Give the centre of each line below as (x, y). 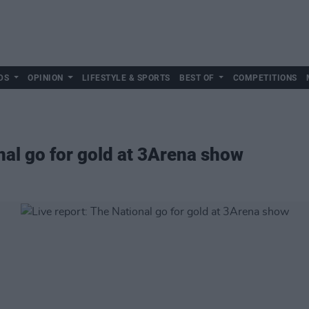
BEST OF (197, 78)
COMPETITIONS (265, 78)
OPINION (46, 78)
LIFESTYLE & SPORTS (126, 78)
